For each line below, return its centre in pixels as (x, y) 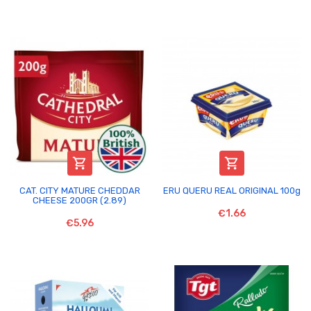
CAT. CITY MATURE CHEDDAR (79, 190)
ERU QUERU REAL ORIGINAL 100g (232, 190)
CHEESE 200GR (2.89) (79, 200)
